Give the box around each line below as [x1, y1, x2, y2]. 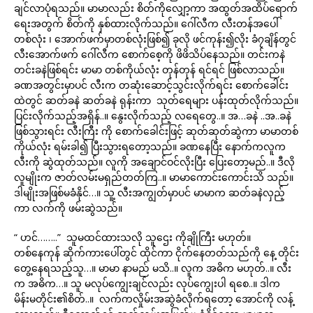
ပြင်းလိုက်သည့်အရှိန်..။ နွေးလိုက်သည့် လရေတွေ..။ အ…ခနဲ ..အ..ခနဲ [14, 109, 291, 122]
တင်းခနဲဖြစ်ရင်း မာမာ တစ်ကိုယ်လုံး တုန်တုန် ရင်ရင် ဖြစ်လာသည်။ [14, 63, 284, 76]
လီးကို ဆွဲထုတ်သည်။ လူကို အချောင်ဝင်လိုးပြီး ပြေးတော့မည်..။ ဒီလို [14, 155, 295, 168]
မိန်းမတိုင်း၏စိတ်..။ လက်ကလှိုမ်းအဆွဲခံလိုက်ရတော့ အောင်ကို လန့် [14, 292, 293, 305]
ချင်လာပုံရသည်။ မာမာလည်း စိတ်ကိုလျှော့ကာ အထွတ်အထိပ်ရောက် [14, 1, 298, 15]
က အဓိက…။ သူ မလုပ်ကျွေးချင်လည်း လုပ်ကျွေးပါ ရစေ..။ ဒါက [14, 277, 280, 290]
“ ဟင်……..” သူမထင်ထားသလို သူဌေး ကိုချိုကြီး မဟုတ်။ [14, 231, 251, 244]
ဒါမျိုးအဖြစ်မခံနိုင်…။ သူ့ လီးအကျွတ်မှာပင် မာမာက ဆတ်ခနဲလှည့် [14, 186, 285, 199]
